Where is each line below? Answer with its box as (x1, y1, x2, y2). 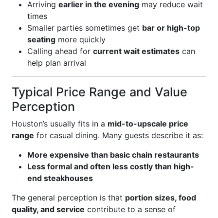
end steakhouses (27, 173, 93, 183)
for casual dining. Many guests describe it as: (34, 130, 203, 140)
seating (27, 35, 55, 44)
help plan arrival (27, 58, 86, 68)
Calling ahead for (27, 46, 93, 56)
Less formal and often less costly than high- (27, 162, 194, 171)
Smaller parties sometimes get (27, 23, 142, 33)
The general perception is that (12, 193, 125, 202)
